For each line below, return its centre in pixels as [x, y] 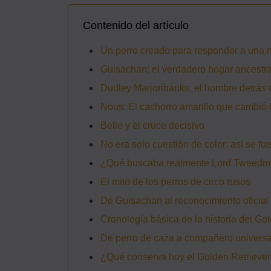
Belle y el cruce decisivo [152, 125]
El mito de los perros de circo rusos [175, 181]
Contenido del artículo [136, 25]
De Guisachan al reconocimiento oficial [184, 200]
